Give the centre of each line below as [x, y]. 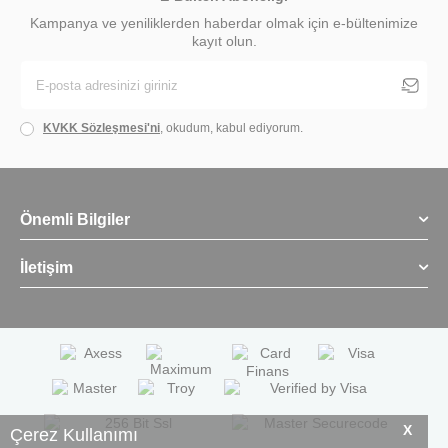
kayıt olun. [224, 41]
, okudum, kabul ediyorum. [231, 128]
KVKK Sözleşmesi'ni [101, 128]
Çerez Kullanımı [74, 435]
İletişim [46, 268]
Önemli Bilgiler [75, 220]
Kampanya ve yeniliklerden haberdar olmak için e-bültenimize [224, 23]
